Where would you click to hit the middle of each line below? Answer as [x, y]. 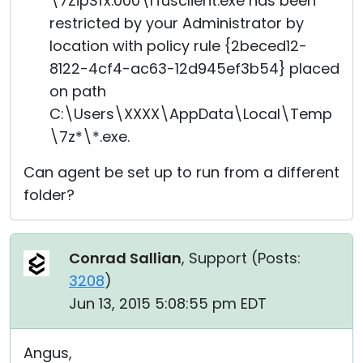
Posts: [279, 258]
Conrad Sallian [125, 258]
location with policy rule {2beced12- [178, 46]
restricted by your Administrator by [177, 23]
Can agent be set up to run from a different [181, 172]
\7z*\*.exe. [90, 137]
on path [78, 91]
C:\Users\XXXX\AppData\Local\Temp [191, 114]
